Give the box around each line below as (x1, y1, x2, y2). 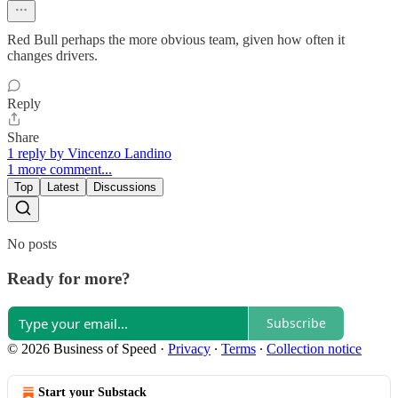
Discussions (93, 180, 156, 195)
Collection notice (267, 340, 362, 356)
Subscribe (267, 314, 326, 332)
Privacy (168, 340, 211, 356)
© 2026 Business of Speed (7, 340, 156, 356)
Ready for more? (7, 268, 131, 288)
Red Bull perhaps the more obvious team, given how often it (7, 32, 345, 48)
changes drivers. (7, 48, 98, 64)
